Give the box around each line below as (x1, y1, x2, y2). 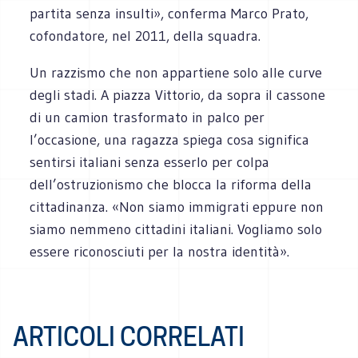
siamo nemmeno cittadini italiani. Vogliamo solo (30, 220, 323, 238)
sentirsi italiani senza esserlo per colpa (30, 153, 270, 171)
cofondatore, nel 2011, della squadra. (30, 26, 261, 45)
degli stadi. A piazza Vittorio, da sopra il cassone (30, 86, 326, 104)
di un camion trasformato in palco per (30, 108, 265, 126)
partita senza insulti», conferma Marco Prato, (30, 4, 309, 22)
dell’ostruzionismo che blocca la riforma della (30, 175, 312, 193)
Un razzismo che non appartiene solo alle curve (30, 63, 323, 82)
